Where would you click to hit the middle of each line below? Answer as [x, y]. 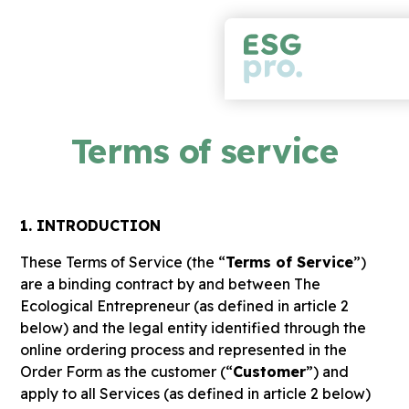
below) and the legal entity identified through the [194, 328]
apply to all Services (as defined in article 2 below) [196, 393]
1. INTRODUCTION [91, 225]
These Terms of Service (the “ [123, 262]
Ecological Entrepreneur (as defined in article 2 [185, 306]
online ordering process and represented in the [184, 350]
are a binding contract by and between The [171, 284]
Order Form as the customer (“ [127, 372]
